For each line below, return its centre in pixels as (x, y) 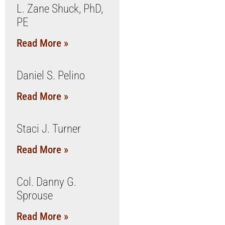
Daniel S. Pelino (50, 76)
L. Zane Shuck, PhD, (60, 9)
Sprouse (34, 196)
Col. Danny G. (46, 182)
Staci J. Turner (48, 129)
